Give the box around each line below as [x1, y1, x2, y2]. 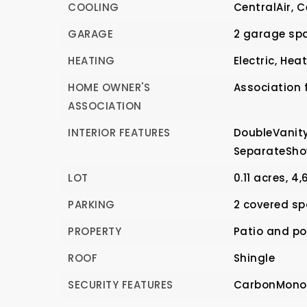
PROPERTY [68, 224, 121, 238]
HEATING [68, 53, 115, 68]
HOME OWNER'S [68, 80, 150, 95]
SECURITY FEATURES [68, 278, 173, 292]
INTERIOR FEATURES [68, 125, 171, 140]
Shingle [233, 251, 275, 265]
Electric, [233, 53, 278, 68]
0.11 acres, [233, 171, 288, 185]
